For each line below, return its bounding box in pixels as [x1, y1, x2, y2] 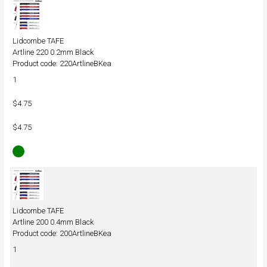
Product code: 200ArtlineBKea [13, 229, 112, 238]
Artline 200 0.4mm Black [13, 218, 95, 226]
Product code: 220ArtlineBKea [13, 59, 112, 69]
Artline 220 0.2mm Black [13, 48, 95, 57]
